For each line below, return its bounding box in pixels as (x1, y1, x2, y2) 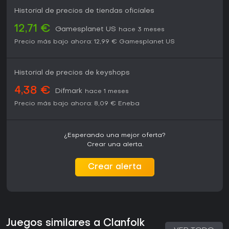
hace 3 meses (119, 27, 165, 33)
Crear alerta (88, 163, 142, 172)
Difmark (55, 88, 82, 95)
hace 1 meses (85, 88, 129, 95)
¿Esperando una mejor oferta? (64, 132, 166, 139)
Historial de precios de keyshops (14, 70, 130, 77)
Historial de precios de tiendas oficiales (14, 8, 154, 15)
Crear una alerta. (86, 142, 143, 148)
